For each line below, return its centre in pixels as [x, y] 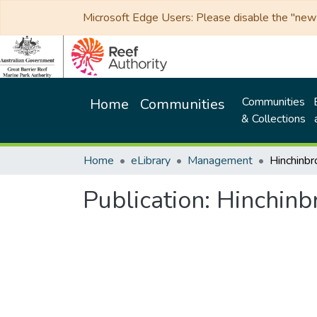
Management [220, 161]
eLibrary [151, 161]
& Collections [273, 119]
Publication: [150, 200]
